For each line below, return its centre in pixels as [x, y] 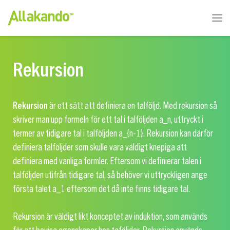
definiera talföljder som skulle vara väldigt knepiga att [100, 147]
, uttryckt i [187, 120]
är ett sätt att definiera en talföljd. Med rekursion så [132, 106]
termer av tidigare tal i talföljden [66, 133]
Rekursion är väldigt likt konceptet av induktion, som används [110, 217]
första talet [33, 189]
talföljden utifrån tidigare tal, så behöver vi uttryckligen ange [110, 175]
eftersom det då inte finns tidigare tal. [128, 189]
